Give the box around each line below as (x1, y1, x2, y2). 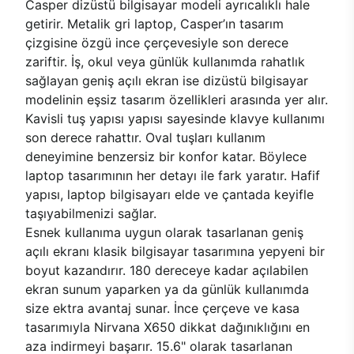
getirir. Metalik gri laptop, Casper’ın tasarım (25, 16, 284, 32)
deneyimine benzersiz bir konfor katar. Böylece (25, 149, 307, 164)
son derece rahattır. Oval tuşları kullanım (25, 130, 265, 145)
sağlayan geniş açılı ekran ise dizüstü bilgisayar (25, 73, 308, 88)
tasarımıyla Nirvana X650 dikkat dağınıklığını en (25, 319, 310, 335)
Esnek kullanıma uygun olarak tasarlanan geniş (25, 224, 303, 240)
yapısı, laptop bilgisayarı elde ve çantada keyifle (25, 186, 314, 202)
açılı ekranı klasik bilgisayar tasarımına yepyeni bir (25, 243, 325, 259)
